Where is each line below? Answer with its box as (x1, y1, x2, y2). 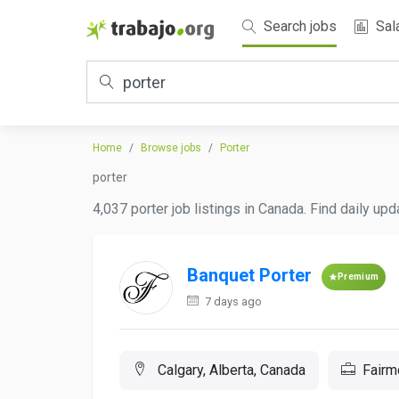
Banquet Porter (187, 265, 312, 287)
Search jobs (260, 18, 337, 35)
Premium (338, 272, 379, 281)
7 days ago (202, 295, 262, 308)
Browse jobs (141, 142, 201, 154)
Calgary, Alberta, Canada (154, 362, 305, 379)
